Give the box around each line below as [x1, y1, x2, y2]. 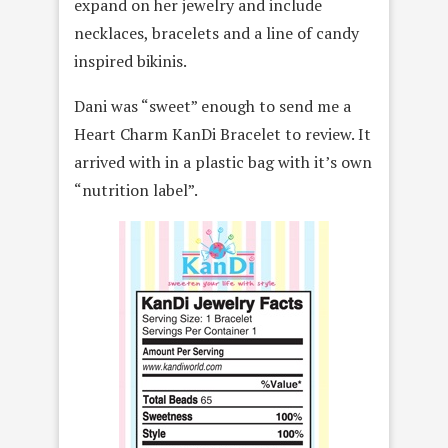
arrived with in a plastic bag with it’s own [74, 151, 372, 173]
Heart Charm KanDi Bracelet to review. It [74, 123, 371, 145]
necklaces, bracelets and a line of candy [74, 22, 359, 44]
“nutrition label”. [74, 179, 198, 201]
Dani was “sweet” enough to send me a [74, 95, 351, 117]
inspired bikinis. [74, 50, 187, 72]
